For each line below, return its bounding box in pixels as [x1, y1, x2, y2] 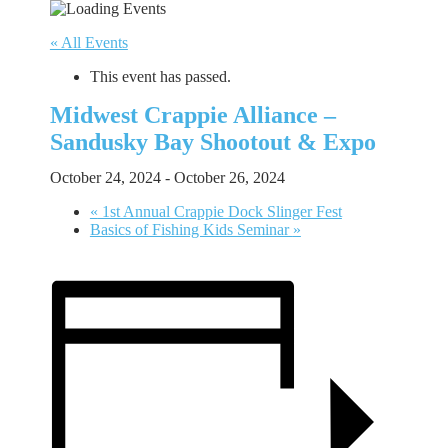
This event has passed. [89, 68, 231, 85]
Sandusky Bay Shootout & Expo [49, 129, 376, 155]
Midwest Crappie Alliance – [49, 102, 336, 128]
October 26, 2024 [173, 168, 285, 186]
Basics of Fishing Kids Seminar [89, 220, 293, 238]
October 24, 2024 [49, 168, 161, 186]
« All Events [49, 34, 128, 51]
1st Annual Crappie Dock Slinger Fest [97, 202, 342, 220]
